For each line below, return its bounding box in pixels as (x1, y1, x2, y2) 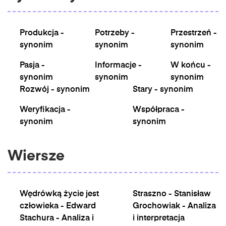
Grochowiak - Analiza (133, 202, 216, 210)
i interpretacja (133, 214, 185, 222)
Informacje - (95, 62, 142, 70)
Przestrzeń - (170, 29, 217, 37)
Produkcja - (20, 29, 64, 37)
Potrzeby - (95, 29, 135, 37)
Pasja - (20, 62, 45, 70)
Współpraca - (133, 106, 185, 114)
